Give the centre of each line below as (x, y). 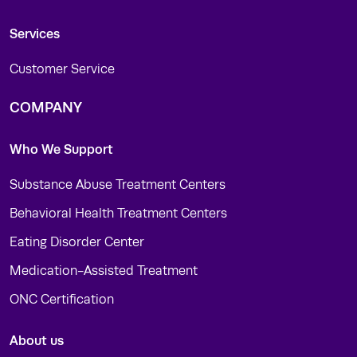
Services (35, 34)
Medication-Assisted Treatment (104, 271)
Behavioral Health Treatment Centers (118, 214)
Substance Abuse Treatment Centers (118, 185)
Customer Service (62, 69)
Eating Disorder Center (77, 242)
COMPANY (46, 108)
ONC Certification (62, 300)
